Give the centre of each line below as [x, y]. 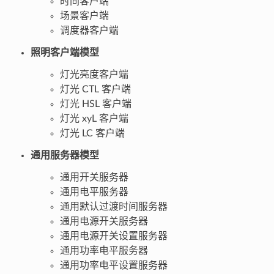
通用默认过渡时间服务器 [113, 206]
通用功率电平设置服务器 [113, 265]
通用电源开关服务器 [104, 221]
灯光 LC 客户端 [92, 133]
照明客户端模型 [65, 52]
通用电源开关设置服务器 [113, 236]
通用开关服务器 [94, 177]
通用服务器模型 [65, 155]
